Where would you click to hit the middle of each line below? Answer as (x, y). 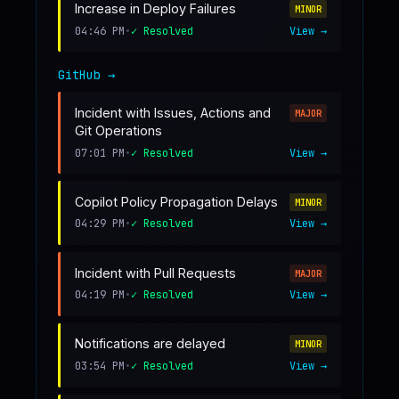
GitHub (79, 75)
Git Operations (118, 131)
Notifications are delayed (150, 344)
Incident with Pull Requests (155, 273)
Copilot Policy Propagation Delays (176, 201)
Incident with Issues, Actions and (173, 113)
